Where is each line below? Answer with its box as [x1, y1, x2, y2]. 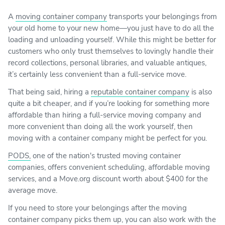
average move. [8, 185, 57, 195]
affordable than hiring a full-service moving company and [8, 109, 201, 120]
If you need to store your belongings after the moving [8, 202, 187, 213]
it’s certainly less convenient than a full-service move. [8, 69, 186, 79]
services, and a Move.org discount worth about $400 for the [8, 173, 208, 184]
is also [189, 86, 212, 97]
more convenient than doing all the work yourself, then [8, 121, 193, 132]
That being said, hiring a [8, 86, 91, 97]
